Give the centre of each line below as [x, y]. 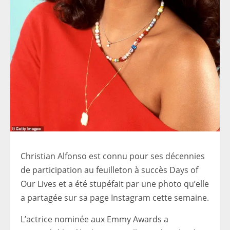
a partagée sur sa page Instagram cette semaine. [115, 198]
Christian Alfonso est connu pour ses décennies [113, 156]
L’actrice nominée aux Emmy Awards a [94, 219]
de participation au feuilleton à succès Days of [109, 170]
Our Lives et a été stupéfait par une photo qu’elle [115, 184]
